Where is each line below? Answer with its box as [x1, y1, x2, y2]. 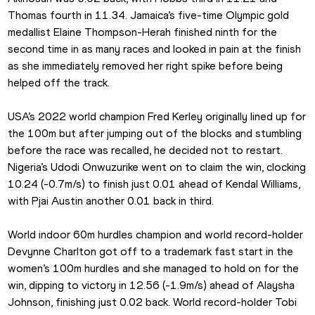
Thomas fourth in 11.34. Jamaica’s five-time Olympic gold [8, 8, 290, 22]
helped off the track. [8, 76, 110, 90]
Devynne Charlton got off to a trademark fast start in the [8, 245, 294, 259]
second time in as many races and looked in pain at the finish [8, 42, 302, 56]
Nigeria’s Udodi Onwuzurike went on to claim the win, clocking [8, 160, 307, 174]
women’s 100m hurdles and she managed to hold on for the [8, 262, 300, 276]
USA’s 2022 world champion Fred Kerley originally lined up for [8, 110, 307, 124]
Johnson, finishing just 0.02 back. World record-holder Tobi [8, 295, 297, 309]
